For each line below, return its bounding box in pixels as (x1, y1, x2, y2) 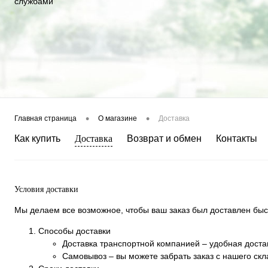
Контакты (216, 133, 257, 144)
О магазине (98, 114, 137, 123)
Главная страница (14, 114, 77, 123)
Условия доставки (14, 185, 78, 194)
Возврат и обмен (127, 133, 202, 144)
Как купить (14, 133, 60, 144)
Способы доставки (38, 226, 111, 236)
